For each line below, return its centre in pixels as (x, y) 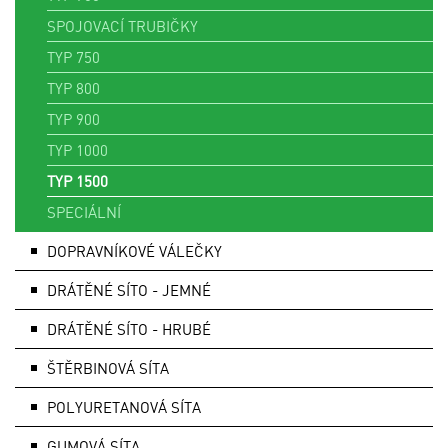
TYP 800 (73, 87)
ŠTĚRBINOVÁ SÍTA (108, 367)
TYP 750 (73, 56)
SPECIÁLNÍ (84, 211)
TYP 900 (73, 118)
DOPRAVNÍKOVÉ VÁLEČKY (134, 250)
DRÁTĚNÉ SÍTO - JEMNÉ (129, 289)
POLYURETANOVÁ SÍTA (124, 406)
